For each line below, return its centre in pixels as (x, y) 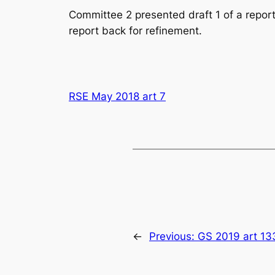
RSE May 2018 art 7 (117, 96)
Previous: (173, 237)
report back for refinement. (135, 31)
